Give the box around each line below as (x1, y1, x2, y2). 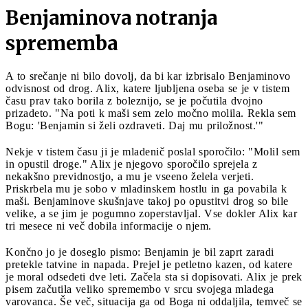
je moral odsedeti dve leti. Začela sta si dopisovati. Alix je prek (5, 270, 302, 283)
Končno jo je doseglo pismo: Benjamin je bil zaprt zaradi (5, 245, 274, 258)
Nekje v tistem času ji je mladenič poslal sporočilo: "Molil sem (5, 145, 300, 157)
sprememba (5, 30, 118, 56)
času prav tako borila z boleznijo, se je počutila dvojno (5, 94, 263, 107)
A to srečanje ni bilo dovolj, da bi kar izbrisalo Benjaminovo (5, 69, 291, 82)
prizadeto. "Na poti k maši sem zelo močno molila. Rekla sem (5, 107, 296, 119)
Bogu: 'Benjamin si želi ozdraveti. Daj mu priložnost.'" (5, 119, 263, 131)
